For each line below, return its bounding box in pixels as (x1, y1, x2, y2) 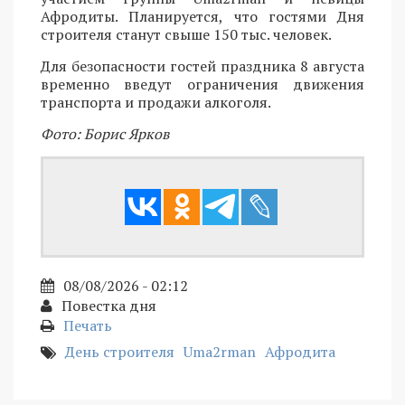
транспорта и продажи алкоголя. (41, 91, 271, 112)
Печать (63, 315, 112, 335)
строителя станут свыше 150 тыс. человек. (41, 24, 332, 44)
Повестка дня (61, 295, 156, 316)
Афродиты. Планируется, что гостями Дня (41, 5, 364, 26)
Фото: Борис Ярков (41, 123, 169, 144)
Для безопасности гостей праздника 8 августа (41, 55, 364, 76)
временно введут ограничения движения (41, 73, 364, 94)
